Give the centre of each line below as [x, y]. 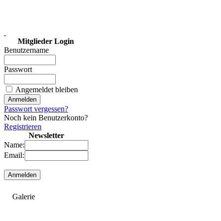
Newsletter [46, 136]
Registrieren [23, 127]
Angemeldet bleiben [47, 90]
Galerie [24, 197]
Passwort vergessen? [36, 109]
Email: [14, 155]
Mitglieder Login [46, 41]
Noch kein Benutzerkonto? [46, 118]
